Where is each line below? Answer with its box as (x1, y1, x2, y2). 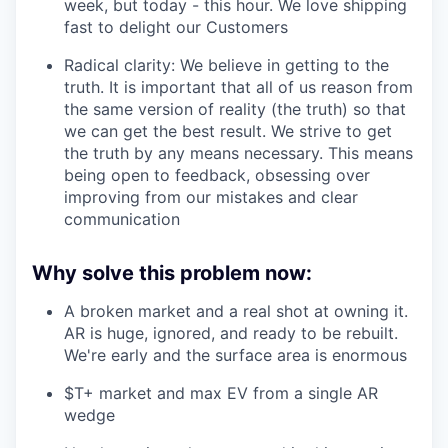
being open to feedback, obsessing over (64, 165, 370, 186)
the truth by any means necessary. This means (64, 143, 413, 164)
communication (64, 209, 180, 230)
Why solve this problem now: (32, 261, 312, 286)
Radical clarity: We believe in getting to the (64, 55, 389, 76)
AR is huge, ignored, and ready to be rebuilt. (64, 323, 398, 344)
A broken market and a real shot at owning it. (64, 301, 408, 322)
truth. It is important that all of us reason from (64, 77, 413, 98)
